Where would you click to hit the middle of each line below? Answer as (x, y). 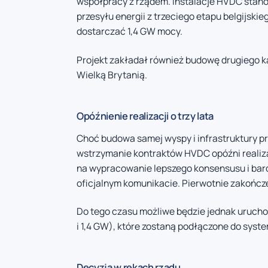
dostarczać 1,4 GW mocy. (130, 31)
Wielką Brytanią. (112, 74)
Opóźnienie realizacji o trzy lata (145, 115)
